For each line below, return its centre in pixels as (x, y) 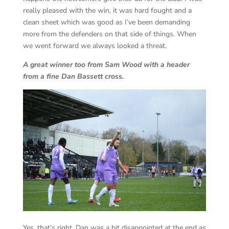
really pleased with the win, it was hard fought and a (107, 10)
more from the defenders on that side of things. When (109, 34)
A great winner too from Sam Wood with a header (106, 64)
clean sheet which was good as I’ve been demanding (106, 22)
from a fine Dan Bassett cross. (73, 76)
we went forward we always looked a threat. (95, 45)
